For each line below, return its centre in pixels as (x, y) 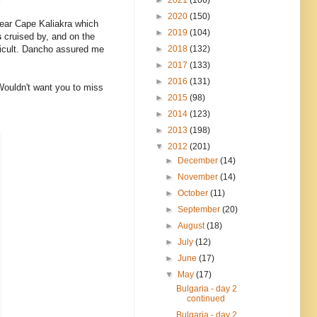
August (192, 225)
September (200, 209)
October (194, 193)
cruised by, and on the (48, 37)
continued (206, 298)
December (199, 160)
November (199, 177)
